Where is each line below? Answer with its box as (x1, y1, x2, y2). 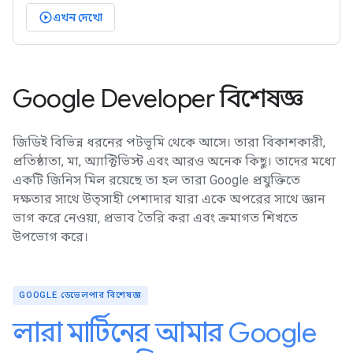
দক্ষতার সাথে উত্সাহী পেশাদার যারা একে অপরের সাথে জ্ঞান (13, 191, 325, 206)
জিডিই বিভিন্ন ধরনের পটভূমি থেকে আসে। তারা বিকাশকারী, (13, 135, 325, 150)
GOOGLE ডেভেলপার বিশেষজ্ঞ (19, 290, 142, 300)
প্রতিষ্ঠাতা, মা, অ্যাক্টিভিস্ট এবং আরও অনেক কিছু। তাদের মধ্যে (13, 154, 336, 169)
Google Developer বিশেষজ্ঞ (13, 83, 303, 114)
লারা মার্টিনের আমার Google (13, 316, 316, 350)
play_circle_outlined (39, 10, 67, 25)
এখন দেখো (53, 10, 102, 24)
